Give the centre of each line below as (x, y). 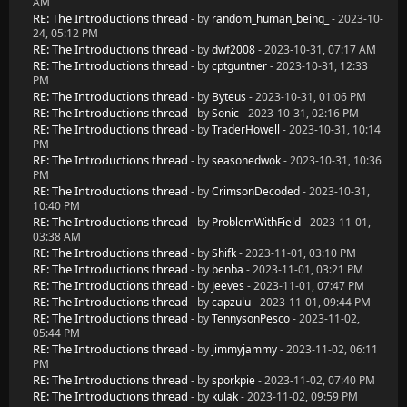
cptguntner (239, 66)
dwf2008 (233, 50)
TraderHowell (246, 129)
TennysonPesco (251, 318)
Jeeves (228, 286)
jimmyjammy (244, 349)
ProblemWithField (256, 222)
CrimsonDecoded (256, 191)
